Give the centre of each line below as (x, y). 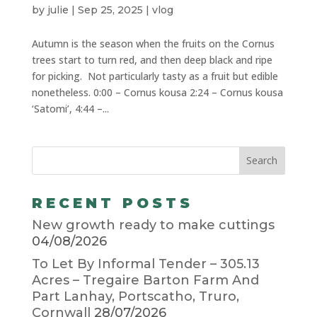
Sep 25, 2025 (110, 10)
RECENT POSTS (112, 203)
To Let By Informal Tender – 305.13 (145, 264)
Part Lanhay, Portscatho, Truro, (135, 296)
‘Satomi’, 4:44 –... (70, 108)
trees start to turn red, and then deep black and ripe (152, 59)
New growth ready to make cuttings (153, 225)
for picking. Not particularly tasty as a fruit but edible (155, 76)
